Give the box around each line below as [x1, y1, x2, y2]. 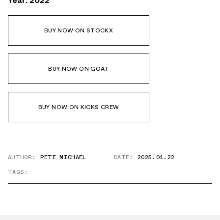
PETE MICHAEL [40, 152, 86, 162]
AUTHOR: [8, 152, 36, 162]
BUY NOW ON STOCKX [44, 26, 113, 35]
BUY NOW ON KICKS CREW [38, 102, 119, 111]
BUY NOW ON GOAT [48, 64, 109, 73]
